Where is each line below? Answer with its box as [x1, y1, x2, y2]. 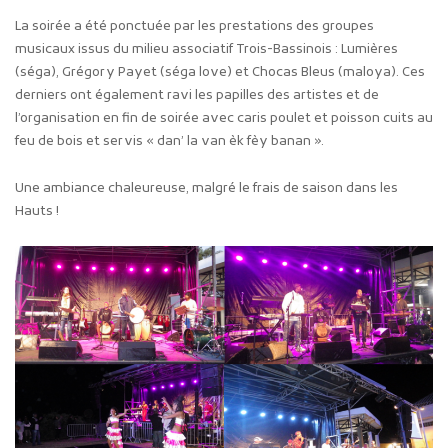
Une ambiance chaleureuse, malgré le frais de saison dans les [15, 179, 398, 197]
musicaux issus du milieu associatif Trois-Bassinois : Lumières [15, 40, 398, 58]
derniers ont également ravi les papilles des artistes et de [15, 86, 379, 104]
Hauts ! [15, 202, 59, 220]
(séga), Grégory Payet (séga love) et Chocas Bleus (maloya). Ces [15, 63, 425, 81]
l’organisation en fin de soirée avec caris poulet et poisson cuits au [15, 109, 433, 127]
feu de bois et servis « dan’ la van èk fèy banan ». [15, 132, 324, 150]
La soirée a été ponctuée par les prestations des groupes [15, 17, 374, 35]
